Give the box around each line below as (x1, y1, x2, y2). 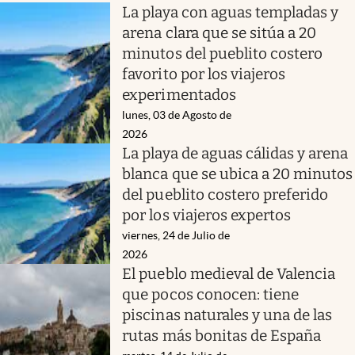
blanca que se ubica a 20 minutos (122, 164, 353, 183)
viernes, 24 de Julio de (122, 228, 231, 242)
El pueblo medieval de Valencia (122, 264, 336, 283)
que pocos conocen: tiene (122, 284, 300, 303)
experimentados (122, 85, 236, 104)
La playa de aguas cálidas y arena (122, 143, 349, 162)
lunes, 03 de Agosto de (122, 108, 232, 121)
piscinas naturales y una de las (122, 305, 333, 324)
